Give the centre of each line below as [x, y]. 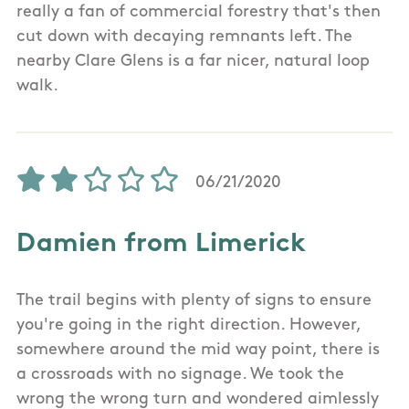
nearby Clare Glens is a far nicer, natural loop [193, 61]
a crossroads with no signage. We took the [180, 374]
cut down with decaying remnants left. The [184, 37]
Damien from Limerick [161, 244]
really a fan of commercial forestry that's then [199, 12]
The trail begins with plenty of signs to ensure [194, 300]
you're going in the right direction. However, [189, 325]
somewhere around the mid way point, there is [198, 350]
